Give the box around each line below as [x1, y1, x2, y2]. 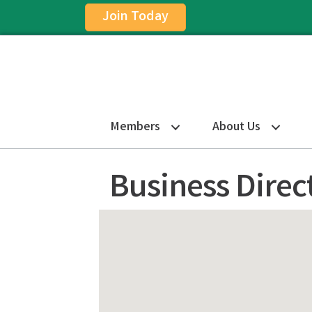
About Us [212, 118, 260, 136]
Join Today [102, 7, 169, 27]
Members [111, 118, 160, 136]
